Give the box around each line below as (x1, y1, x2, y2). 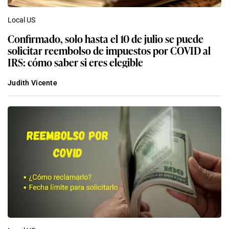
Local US (8, 15, 35, 24)
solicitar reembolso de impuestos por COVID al (8, 42, 211, 58)
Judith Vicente (8, 78, 57, 87)
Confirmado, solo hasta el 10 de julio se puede (8, 30, 203, 46)
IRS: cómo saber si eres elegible (8, 54, 143, 70)
